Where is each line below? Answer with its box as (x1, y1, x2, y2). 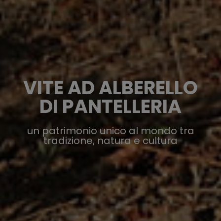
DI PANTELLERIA (39, 93, 182, 119)
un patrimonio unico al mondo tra (27, 123, 194, 138)
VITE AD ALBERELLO (23, 74, 198, 101)
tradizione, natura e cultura (43, 133, 178, 147)
